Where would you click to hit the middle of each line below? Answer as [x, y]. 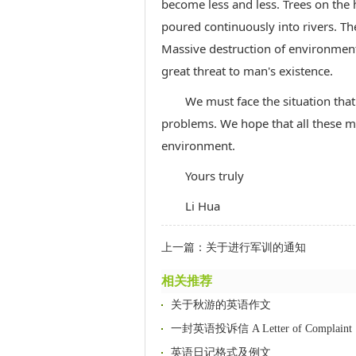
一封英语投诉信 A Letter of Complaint [261, 329]
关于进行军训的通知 [256, 248]
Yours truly [215, 176]
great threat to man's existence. [247, 71]
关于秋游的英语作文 [221, 305]
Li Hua [203, 206]
